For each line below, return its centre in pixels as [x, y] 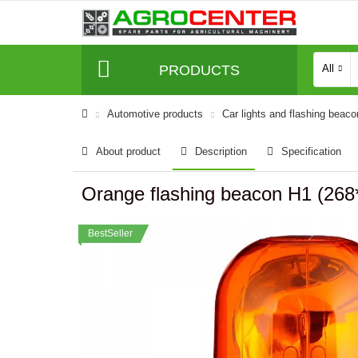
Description [221, 151]
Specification [311, 151]
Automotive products [155, 114]
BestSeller [110, 233]
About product [128, 151]
